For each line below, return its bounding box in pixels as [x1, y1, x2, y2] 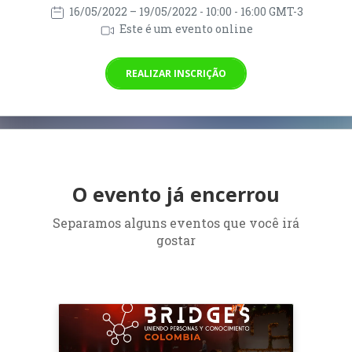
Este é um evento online [116, 21, 253, 37]
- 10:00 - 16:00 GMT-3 [199, 4, 303, 19]
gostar [156, 231, 196, 248]
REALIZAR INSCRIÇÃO [126, 66, 226, 80]
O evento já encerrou [72, 180, 280, 207]
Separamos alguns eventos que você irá [53, 214, 299, 231]
